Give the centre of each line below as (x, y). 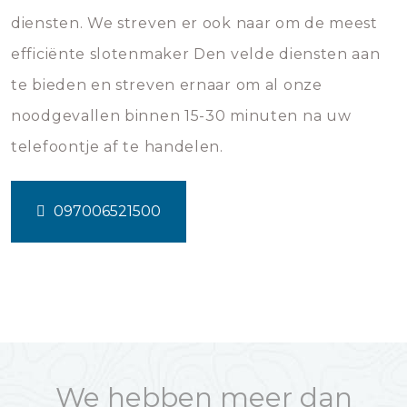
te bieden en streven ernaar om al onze (167, 85)
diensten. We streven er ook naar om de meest (194, 23)
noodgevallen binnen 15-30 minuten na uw (181, 116)
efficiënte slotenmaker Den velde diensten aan (196, 54)
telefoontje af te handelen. (117, 147)
